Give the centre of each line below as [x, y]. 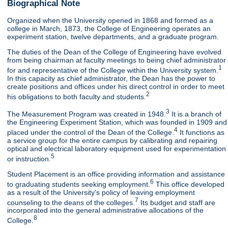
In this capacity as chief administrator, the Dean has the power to [111, 78]
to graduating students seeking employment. [79, 184]
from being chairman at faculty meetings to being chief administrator [117, 60]
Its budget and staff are [177, 202]
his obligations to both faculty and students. [77, 96]
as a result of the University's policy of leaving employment [101, 192]
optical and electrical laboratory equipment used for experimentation [117, 148]
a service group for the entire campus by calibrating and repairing [112, 140]
